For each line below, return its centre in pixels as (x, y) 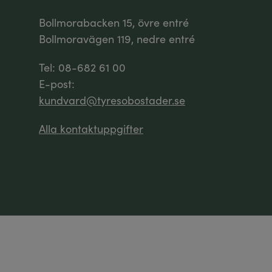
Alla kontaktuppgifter (91, 129)
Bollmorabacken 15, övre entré (114, 22)
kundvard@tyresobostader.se (112, 100)
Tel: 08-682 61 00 (82, 67)
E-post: (57, 84)
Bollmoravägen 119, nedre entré (117, 39)
